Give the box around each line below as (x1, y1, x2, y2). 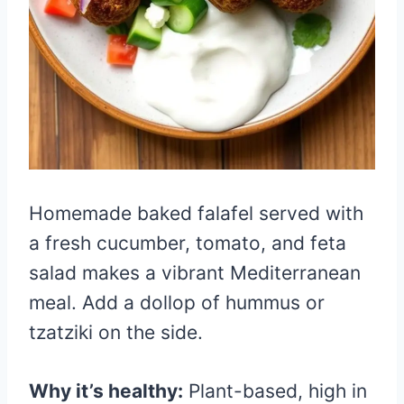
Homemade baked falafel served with (29, 201, 363, 225)
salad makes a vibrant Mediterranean (29, 261, 361, 284)
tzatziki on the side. (29, 320, 203, 344)
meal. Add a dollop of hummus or (29, 290, 325, 314)
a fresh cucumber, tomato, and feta (29, 231, 346, 254)
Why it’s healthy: (29, 379, 183, 402)
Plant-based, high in (183, 379, 367, 402)
